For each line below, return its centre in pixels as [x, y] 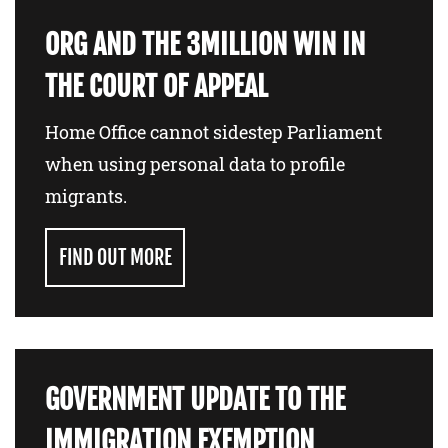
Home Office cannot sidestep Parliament [213, 131]
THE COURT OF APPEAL [156, 86]
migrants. [86, 195]
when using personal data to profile [195, 163]
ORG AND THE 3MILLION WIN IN [205, 44]
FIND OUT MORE [115, 257]
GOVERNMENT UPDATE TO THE [195, 399]
